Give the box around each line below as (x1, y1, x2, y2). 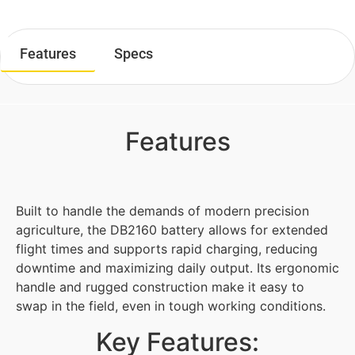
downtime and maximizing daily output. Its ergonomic (16, 260, 339, 277)
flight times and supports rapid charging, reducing (16, 241, 318, 258)
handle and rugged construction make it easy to (16, 279, 304, 296)
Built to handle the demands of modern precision (16, 203, 309, 219)
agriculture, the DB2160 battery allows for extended (16, 222, 328, 239)
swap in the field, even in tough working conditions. (16, 298, 326, 315)
